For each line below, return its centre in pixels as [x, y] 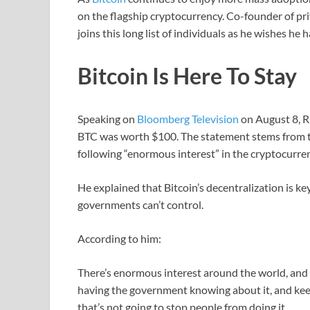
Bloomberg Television [188, 118]
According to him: [119, 238]
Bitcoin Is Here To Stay [187, 76]
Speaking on [107, 118]
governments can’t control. [140, 204]
